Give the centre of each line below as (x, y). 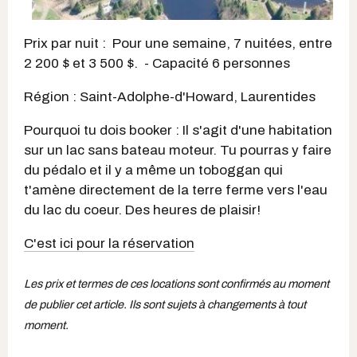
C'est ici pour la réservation (109, 243)
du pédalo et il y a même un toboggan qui (153, 170)
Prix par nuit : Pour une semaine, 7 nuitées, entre (178, 43)
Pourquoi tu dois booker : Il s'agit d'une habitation (178, 130)
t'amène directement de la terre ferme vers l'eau (176, 190)
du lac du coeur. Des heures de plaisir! (144, 210)
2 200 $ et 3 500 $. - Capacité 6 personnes (157, 63)
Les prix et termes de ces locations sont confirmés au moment (177, 284)
